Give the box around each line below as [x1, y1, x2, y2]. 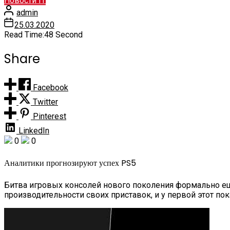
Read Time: [4, 29, 44, 40]
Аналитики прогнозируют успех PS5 [4, 157, 136, 169]
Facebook [33, 82, 68, 92]
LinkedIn [18, 125, 49, 136]
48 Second [44, 29, 83, 40]
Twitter [33, 97, 58, 107]
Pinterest [33, 111, 66, 121]
